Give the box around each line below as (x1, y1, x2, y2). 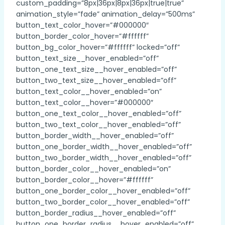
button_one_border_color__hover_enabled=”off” (16, 186, 190, 196)
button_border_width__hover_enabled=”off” (16, 131, 174, 141)
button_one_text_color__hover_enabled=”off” (16, 108, 181, 119)
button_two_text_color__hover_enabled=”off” (16, 120, 181, 130)
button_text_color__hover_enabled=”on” (16, 86, 162, 96)
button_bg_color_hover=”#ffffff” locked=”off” (16, 42, 180, 52)
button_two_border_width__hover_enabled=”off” (16, 153, 191, 163)
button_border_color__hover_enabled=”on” (16, 164, 171, 174)
